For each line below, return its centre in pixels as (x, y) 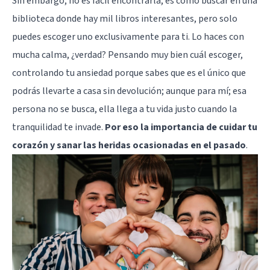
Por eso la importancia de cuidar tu (181, 127)
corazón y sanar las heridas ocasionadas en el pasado (129, 145)
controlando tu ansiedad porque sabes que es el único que (129, 73)
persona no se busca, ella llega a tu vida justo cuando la (124, 109)
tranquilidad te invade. (58, 127)
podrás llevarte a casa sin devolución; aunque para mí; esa (129, 91)
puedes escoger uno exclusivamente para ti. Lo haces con (128, 36)
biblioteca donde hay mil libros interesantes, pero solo (125, 18)
